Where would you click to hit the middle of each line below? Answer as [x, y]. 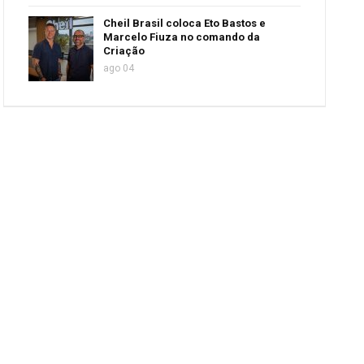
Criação [124, 50]
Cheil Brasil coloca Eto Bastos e [185, 23]
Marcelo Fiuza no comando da [182, 37]
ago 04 [119, 68]
